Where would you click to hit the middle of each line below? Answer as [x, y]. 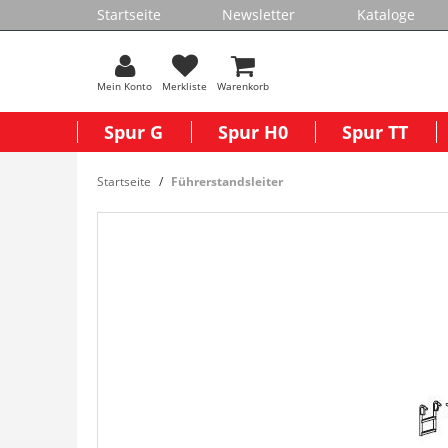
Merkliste [184, 86]
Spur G [134, 132]
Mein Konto [124, 86]
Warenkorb [243, 86]
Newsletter [259, 14]
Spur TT [375, 132]
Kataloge [385, 14]
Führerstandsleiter [227, 181]
